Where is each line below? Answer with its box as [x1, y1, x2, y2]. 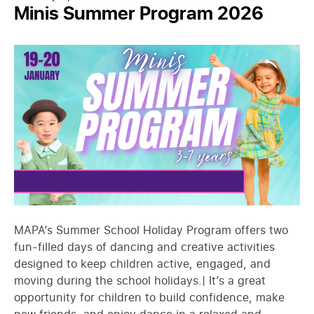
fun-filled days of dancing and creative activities [14, 239, 275, 255]
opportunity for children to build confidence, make [14, 289, 285, 306]
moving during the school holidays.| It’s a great [14, 273, 266, 289]
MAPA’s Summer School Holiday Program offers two [14, 222, 288, 238]
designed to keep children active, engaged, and [14, 256, 271, 272]
